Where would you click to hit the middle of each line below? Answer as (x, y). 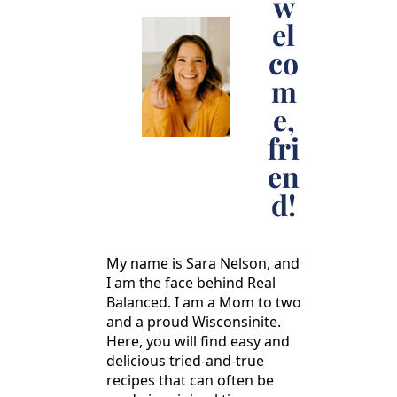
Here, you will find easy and (198, 341)
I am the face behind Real (191, 282)
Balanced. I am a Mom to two (204, 302)
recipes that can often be (190, 380)
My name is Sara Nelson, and (203, 263)
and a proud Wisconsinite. (194, 321)
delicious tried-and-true (185, 360)
